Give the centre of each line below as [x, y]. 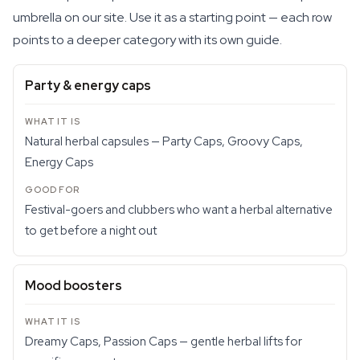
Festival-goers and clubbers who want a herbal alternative [179, 210]
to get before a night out [91, 231]
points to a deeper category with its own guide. [147, 40]
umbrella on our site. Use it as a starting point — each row [172, 17]
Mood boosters [74, 286]
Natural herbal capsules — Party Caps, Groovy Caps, [164, 141]
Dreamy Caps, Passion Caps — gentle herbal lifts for [164, 342]
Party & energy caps [88, 86]
